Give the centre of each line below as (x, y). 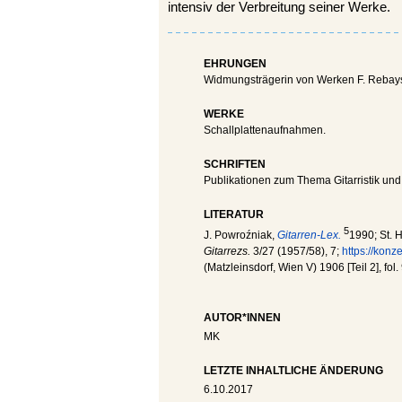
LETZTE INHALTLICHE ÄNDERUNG (293, 371)
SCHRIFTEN (235, 164)
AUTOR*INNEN (242, 318)
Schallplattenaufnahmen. (265, 130)
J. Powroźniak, (240, 235)
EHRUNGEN (235, 64)
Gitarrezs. (228, 251)
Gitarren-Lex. (309, 235)
